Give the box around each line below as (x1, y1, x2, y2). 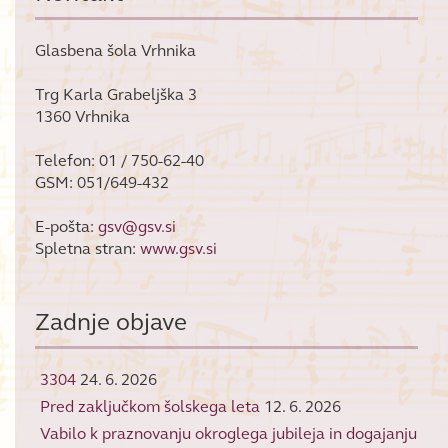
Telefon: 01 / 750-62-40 (35, 151, 204, 171)
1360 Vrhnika (35, 107, 130, 127)
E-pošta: (35, 217, 98, 237)
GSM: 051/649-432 (35, 173, 169, 193)
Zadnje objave (35, 308, 187, 338)
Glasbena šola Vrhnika (35, 41, 196, 61)
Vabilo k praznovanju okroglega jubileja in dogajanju (40, 424, 417, 444)
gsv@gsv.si (98, 217, 176, 237)
